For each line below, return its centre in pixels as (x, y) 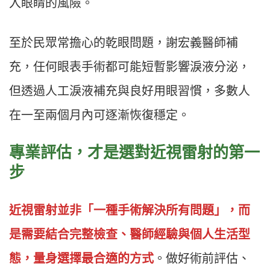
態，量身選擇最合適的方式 (81, 259)
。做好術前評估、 (202, 259)
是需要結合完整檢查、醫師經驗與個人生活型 (130, 235)
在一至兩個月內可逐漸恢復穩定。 (99, 115)
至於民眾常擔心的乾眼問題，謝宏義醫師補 (124, 43)
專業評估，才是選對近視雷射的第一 (134, 153)
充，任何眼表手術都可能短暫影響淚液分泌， (130, 67)
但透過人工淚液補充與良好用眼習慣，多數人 (130, 91)
